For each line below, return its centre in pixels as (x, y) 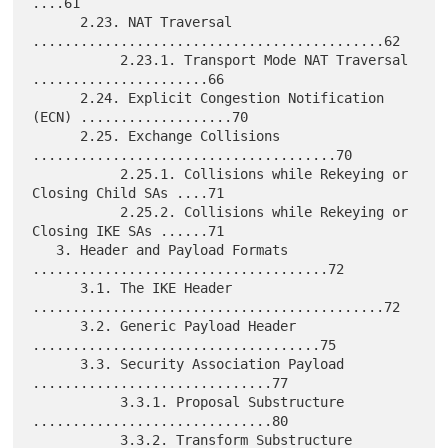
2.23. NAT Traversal (56, 21)
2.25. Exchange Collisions (56, 135)
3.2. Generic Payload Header (56, 325)
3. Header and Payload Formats (44, 249)
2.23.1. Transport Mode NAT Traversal (76, 59)
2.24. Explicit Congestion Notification (56, 97)
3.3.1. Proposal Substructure (76, 401)
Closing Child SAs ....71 (128, 192)
